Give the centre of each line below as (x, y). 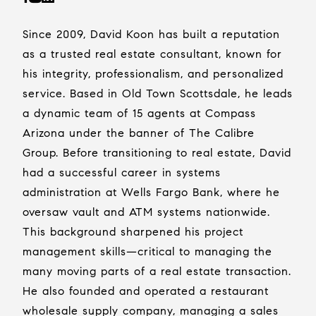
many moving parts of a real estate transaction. (157, 271)
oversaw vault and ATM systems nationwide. (146, 212)
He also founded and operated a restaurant (146, 291)
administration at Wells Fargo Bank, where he (151, 192)
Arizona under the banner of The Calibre (139, 133)
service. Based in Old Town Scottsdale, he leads (158, 93)
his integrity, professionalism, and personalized (153, 74)
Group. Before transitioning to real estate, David (157, 153)
